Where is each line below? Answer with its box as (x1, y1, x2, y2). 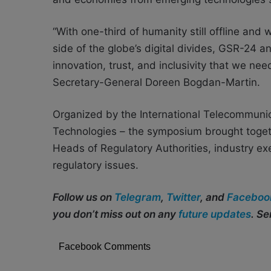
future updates (178, 208, 251, 221)
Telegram (114, 191, 161, 204)
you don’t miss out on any (53, 208, 178, 221)
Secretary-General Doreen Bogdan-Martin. (53, 76, 260, 89)
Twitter (166, 191, 200, 204)
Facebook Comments (59, 241, 151, 252)
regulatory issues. (53, 159, 139, 172)
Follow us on (53, 191, 114, 204)
